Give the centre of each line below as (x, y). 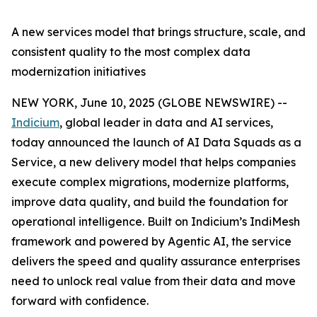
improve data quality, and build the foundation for (150, 202)
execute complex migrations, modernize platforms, (150, 182)
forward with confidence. (80, 301)
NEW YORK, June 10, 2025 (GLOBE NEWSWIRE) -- (149, 103)
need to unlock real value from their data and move (154, 281)
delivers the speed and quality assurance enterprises (156, 261)
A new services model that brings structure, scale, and (158, 32)
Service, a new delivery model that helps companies (154, 162)
